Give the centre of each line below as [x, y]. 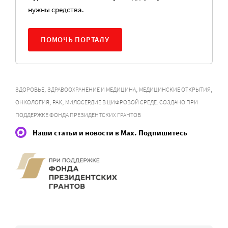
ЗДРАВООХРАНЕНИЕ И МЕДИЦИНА [92, 90]
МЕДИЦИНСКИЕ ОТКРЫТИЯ [175, 90]
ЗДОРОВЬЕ [30, 90]
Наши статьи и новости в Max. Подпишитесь [110, 132]
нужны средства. [56, 10]
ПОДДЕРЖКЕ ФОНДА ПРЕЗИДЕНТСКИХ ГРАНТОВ [78, 115]
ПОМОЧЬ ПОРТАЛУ [75, 40]
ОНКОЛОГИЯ [32, 102]
